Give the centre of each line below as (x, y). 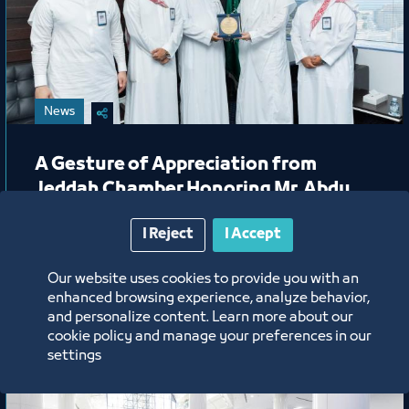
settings (74, 356)
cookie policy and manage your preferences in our (210, 337)
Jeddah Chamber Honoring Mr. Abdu (193, 189)
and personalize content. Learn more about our (200, 318)
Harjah (65, 214)
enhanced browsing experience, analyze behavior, (209, 299)
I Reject (168, 235)
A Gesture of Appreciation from (176, 165)
